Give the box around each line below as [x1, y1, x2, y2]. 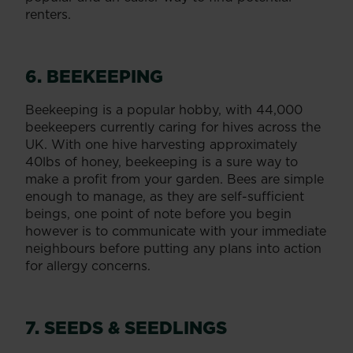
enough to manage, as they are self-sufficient [25, 187, 304, 205]
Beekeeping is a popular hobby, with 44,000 [25, 100, 303, 118]
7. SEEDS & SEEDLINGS [25, 314, 227, 340]
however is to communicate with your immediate [25, 221, 326, 240]
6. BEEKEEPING [25, 63, 163, 88]
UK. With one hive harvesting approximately [25, 135, 297, 153]
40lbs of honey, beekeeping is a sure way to [25, 152, 298, 170]
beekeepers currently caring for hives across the [25, 117, 321, 136]
